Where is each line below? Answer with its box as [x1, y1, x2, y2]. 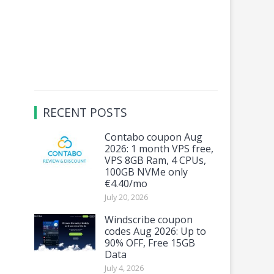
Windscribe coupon [105, 212, 193, 226]
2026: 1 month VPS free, [105, 141, 213, 155]
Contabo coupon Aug [105, 130, 202, 144]
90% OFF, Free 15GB [105, 235, 195, 250]
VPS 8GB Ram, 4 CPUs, [105, 153, 206, 167]
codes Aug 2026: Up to [105, 224, 206, 238]
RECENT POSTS [43, 103, 127, 120]
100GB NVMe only [105, 165, 188, 179]
